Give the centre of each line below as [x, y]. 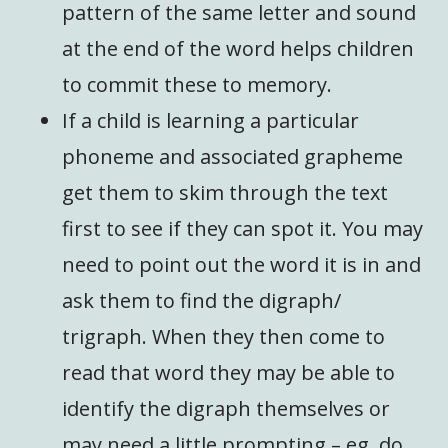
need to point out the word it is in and [242, 264]
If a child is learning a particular [211, 120]
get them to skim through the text [225, 192]
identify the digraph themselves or [226, 408]
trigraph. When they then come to [224, 336]
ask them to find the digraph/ [202, 300]
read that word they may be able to [229, 372]
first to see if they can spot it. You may [243, 228]
